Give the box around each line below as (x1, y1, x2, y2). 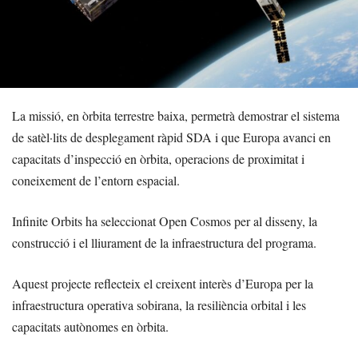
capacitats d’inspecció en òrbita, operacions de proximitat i (12, 150, 304, 168)
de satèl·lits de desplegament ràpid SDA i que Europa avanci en (12, 129, 331, 146)
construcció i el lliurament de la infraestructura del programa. (12, 234, 316, 252)
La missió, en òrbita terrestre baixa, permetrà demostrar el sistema (12, 107, 340, 125)
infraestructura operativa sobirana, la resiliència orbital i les (12, 296, 306, 314)
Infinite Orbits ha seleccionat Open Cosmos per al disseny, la (12, 213, 317, 230)
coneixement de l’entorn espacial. (12, 172, 180, 189)
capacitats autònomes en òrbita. (12, 318, 169, 336)
